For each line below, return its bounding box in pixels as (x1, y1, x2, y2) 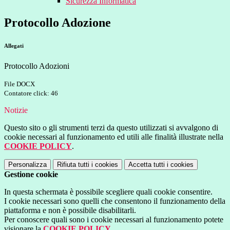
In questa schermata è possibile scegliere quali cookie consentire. (4, 187, 213, 197)
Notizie (4, 106, 28, 115)
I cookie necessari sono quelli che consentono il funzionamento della (4, 197, 225, 206)
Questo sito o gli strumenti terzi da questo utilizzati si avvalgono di (4, 123, 218, 132)
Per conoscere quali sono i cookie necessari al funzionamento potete (4, 215, 223, 224)
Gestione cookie (4, 170, 58, 179)
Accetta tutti (128, 161, 165, 169)
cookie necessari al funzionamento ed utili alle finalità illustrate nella (4, 132, 223, 142)
